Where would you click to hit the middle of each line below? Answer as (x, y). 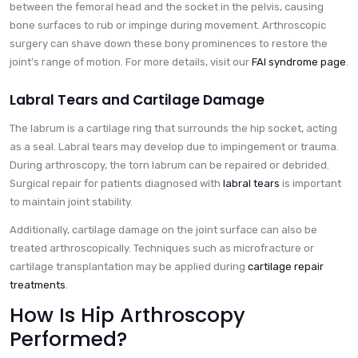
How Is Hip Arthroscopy (127, 316)
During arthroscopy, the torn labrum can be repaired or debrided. (169, 165)
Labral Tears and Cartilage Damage (137, 100)
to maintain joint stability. (71, 202)
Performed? (68, 340)
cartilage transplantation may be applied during (129, 267)
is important (310, 184)
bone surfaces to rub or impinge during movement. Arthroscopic (168, 26)
